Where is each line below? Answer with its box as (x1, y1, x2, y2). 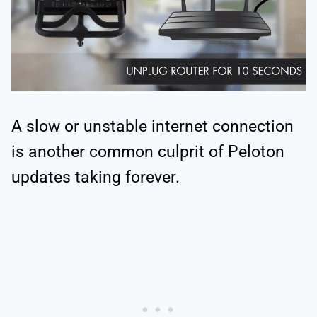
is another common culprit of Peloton (11, 142, 284, 161)
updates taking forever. (11, 167, 180, 187)
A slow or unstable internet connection (11, 116, 294, 136)
